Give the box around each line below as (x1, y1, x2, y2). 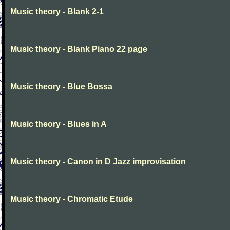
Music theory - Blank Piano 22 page (10, 45, 147, 53)
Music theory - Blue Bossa (10, 82, 112, 91)
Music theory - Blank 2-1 (10, 7, 104, 16)
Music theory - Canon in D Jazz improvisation (10, 157, 186, 166)
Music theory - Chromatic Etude (10, 195, 133, 203)
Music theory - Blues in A (10, 120, 107, 128)
